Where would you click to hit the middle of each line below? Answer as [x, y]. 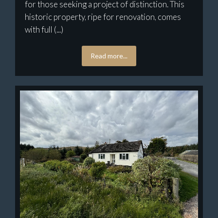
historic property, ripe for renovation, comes [103, 17]
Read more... [109, 56]
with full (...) [44, 30]
